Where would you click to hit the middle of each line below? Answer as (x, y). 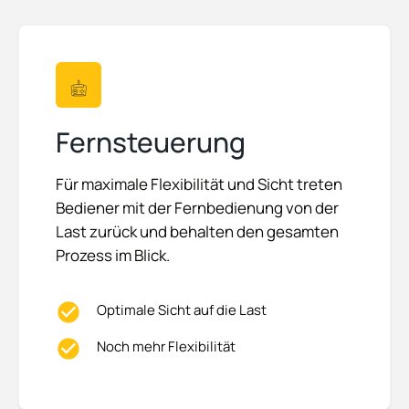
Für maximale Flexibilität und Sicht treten (199, 184)
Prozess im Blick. (114, 256)
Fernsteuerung (151, 142)
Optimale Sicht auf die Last (182, 310)
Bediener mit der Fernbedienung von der (197, 208)
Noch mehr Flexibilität (166, 347)
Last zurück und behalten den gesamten (197, 232)
